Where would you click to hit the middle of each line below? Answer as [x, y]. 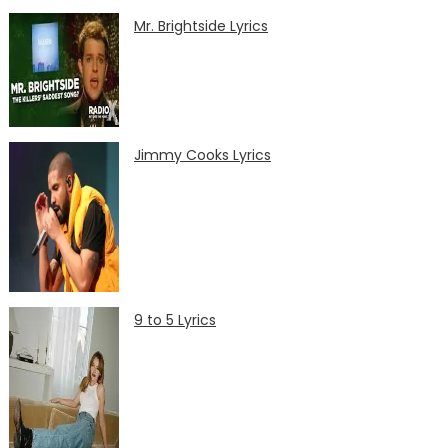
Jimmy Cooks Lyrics [203, 155]
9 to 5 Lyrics [175, 320]
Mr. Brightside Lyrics [201, 26]
